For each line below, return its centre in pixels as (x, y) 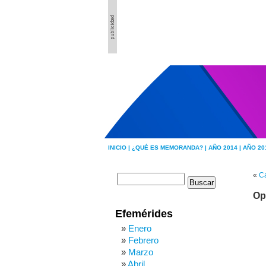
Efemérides (144, 214)
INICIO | (120, 148)
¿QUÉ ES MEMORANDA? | (170, 148)
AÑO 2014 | (226, 148)
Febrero (143, 240)
